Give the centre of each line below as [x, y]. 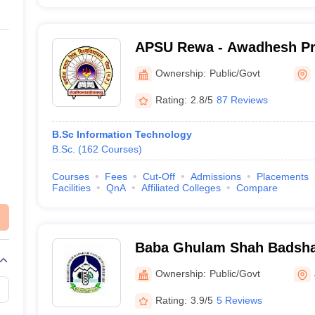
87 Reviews [242, 99]
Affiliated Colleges [181, 188]
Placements [282, 176]
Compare [257, 188]
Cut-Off [159, 176]
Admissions [216, 176]
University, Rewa [191, 65]
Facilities [71, 188]
